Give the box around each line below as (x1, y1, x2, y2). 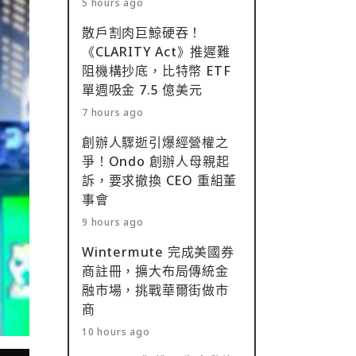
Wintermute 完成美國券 (82, 243, 234, 261)
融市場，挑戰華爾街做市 (82, 281, 229, 299)
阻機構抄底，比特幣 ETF (82, 62, 231, 79)
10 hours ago (82, 325, 150, 339)
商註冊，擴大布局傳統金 (82, 262, 229, 280)
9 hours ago (82, 215, 144, 229)
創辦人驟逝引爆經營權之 (82, 133, 229, 151)
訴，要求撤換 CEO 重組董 (82, 172, 238, 189)
